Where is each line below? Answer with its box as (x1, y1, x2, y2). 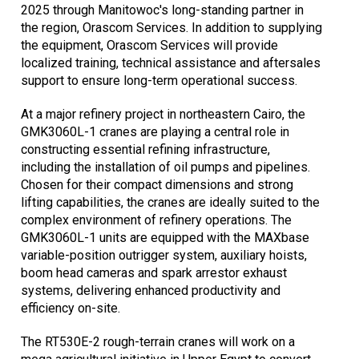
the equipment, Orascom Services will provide (21, 38, 278, 54)
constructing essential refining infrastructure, (21, 142, 270, 158)
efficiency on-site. (21, 301, 120, 317)
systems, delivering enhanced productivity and (21, 283, 280, 299)
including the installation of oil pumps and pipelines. (21, 159, 310, 175)
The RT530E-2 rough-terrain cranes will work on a (21, 334, 295, 350)
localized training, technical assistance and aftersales (21, 55, 321, 71)
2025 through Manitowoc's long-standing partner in (21, 2, 304, 18)
